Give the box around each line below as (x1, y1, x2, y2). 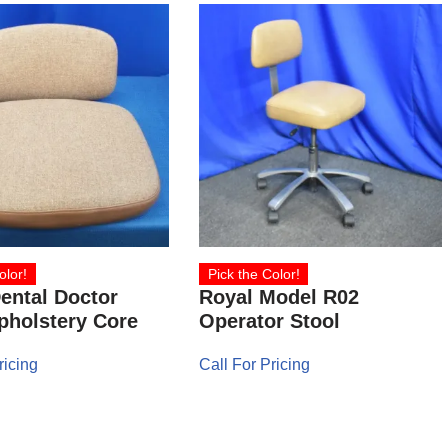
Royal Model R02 (199, 285, 360, 308)
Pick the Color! (207, 265, 300, 282)
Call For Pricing (199, 355, 311, 373)
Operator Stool (199, 309, 341, 332)
